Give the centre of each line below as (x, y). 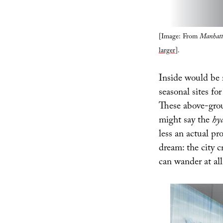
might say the (185, 121)
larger (167, 52)
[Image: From (179, 38)
